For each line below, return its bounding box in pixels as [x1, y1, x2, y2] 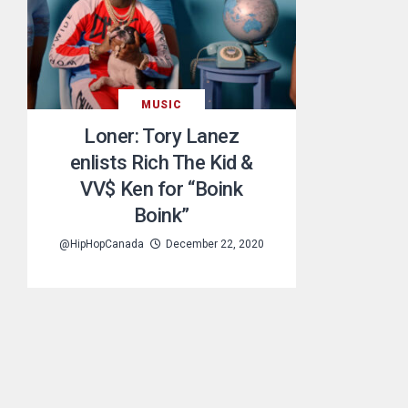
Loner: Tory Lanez [84, 124, 240, 148]
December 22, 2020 [165, 237, 264, 250]
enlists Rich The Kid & [69, 150, 253, 174]
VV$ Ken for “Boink [80, 177, 243, 200]
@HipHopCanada [58, 237, 144, 250]
